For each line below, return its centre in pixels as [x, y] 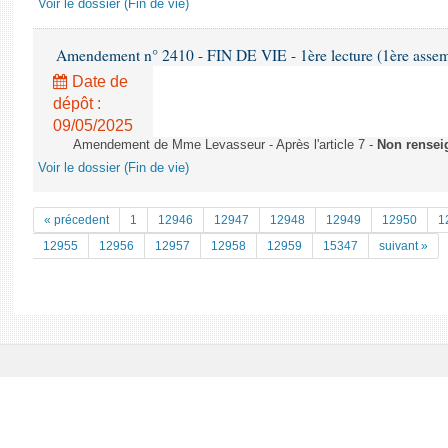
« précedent [76, 220]
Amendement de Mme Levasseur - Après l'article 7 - [225, 145]
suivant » [403, 246]
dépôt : [77, 103]
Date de [98, 81]
